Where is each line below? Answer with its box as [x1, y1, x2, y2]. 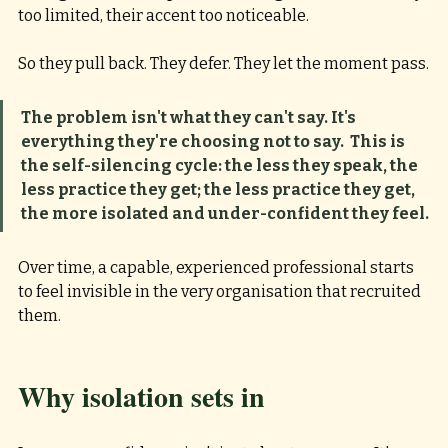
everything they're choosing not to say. [21, 132, 344, 151]
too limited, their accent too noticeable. [18, 6, 309, 25]
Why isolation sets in [18, 376, 265, 417]
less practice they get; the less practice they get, [21, 180, 418, 199]
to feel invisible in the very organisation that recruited [18, 282, 424, 301]
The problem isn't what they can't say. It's [21, 108, 359, 127]
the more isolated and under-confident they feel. [21, 204, 432, 223]
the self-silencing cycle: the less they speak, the [21, 156, 421, 175]
